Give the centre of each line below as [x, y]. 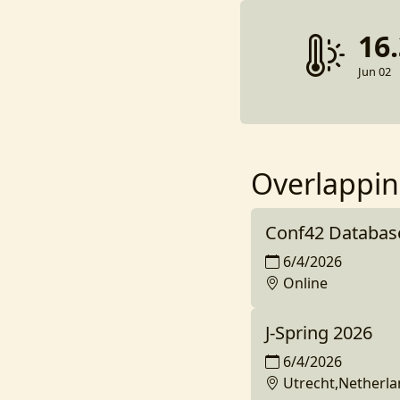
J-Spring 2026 [318, 333]
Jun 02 [374, 71]
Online [305, 283]
